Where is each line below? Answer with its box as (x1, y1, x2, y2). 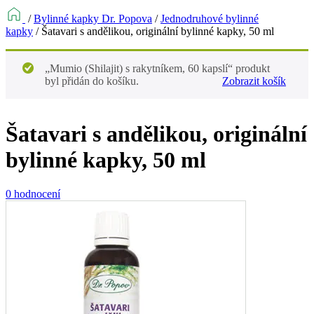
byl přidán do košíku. (45, 75, 139, 87)
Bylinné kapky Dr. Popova (34, 13, 152, 25)
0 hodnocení (6, 188, 60, 200)
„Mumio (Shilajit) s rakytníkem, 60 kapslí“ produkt (45, 62, 270, 74)
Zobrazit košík (222, 75, 286, 87)
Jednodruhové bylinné (161, 13, 259, 25)
